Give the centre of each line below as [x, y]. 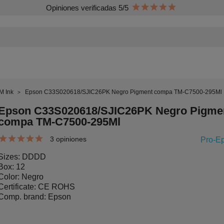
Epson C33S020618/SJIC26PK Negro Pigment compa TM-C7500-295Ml [123, 92]
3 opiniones [68, 139]
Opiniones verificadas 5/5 [87, 7]
